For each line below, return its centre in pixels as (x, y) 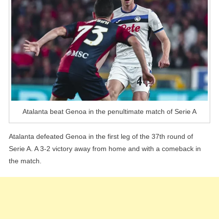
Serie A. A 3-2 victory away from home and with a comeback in (105, 148)
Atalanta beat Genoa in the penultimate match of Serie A (109, 111)
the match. (25, 161)
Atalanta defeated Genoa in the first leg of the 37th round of (101, 136)
